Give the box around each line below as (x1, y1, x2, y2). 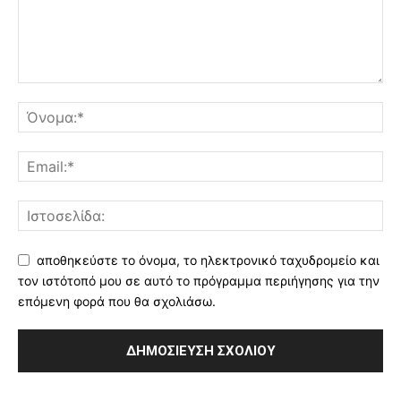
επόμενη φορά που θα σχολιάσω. (18, 293, 216, 309)
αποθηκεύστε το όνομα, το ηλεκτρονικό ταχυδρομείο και (37, 252, 380, 269)
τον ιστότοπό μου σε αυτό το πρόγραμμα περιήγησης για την (18, 272, 380, 288)
